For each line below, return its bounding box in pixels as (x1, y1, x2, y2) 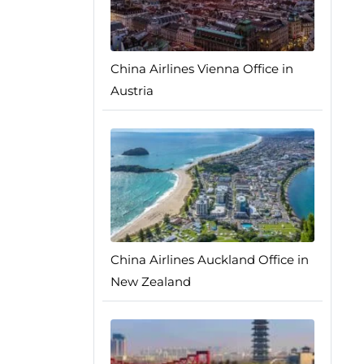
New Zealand (110, 274, 191, 289)
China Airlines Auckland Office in (110, 252, 309, 267)
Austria (110, 83, 154, 98)
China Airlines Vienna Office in (110, 61, 293, 76)
